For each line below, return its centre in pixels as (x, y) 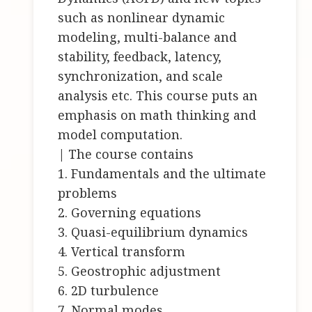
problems (88, 193)
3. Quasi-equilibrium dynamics (153, 232)
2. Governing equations (130, 213)
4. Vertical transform (122, 252)
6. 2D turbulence (109, 291)
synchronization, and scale (141, 76)
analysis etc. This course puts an (158, 96)
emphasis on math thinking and (157, 115)
